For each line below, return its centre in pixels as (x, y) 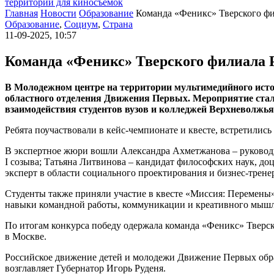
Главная (21, 13)
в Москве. (26, 236)
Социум (81, 24)
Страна (118, 24)
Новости (58, 13)
